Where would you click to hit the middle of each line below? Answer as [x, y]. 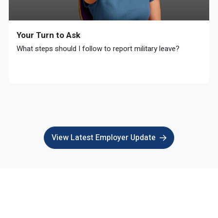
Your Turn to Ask [48, 35]
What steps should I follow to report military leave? [98, 49]
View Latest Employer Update [104, 138]
